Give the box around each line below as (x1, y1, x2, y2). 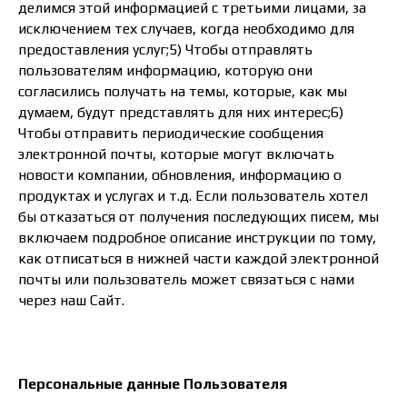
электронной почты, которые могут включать (18, 145, 334, 163)
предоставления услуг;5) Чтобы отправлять (18, 41, 313, 58)
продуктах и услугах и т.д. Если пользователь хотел (18, 187, 368, 204)
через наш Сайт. (18, 292, 124, 309)
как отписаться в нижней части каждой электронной (18, 250, 379, 267)
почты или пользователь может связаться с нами (18, 271, 354, 288)
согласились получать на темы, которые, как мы (18, 83, 347, 100)
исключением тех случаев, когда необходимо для (18, 20, 354, 37)
